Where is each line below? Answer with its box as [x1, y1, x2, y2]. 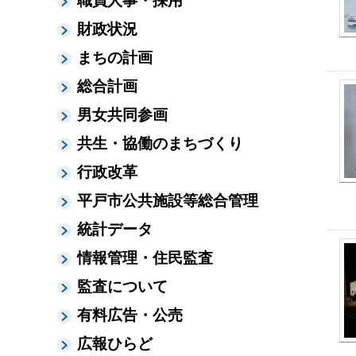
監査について [77, 278, 168, 295]
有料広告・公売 [77, 307, 183, 323]
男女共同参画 [77, 106, 168, 123]
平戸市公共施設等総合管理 [77, 192, 258, 209]
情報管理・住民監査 [77, 250, 213, 266]
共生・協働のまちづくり [77, 135, 243, 152]
